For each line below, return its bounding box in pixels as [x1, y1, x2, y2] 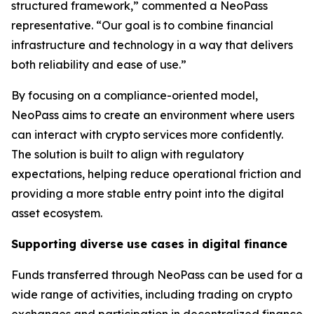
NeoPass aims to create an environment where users [11, 108, 294, 123]
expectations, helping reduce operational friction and [11, 167, 301, 182]
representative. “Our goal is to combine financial [11, 18, 273, 33]
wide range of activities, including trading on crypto [11, 287, 292, 302]
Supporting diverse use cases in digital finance [11, 237, 287, 252]
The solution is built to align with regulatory [11, 147, 244, 162]
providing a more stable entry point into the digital [11, 186, 284, 201]
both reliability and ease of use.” [11, 57, 186, 72]
